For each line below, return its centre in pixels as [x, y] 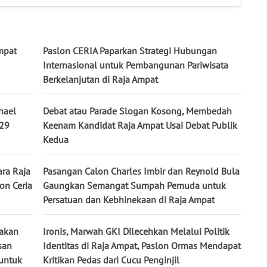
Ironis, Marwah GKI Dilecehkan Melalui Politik [136, 232]
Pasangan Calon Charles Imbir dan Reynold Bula [141, 171]
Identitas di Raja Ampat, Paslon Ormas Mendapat [142, 246]
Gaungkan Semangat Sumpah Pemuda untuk [134, 186]
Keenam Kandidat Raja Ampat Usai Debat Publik [140, 125]
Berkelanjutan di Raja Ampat [100, 80]
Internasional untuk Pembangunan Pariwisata [136, 65]
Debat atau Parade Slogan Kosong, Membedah [137, 111]
